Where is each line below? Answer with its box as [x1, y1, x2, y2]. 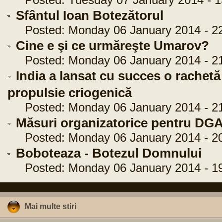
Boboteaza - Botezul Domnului [16, 146, 202, 160]
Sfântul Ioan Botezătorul [16, 8, 164, 22]
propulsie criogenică [7, 86, 132, 100]
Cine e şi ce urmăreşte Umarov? [16, 39, 209, 53]
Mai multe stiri [25, 202, 76, 211]
